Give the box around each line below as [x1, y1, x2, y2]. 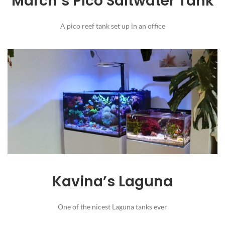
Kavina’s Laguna [52, 171, 173, 191]
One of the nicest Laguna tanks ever [58, 202, 167, 211]
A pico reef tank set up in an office [60, 21, 165, 30]
